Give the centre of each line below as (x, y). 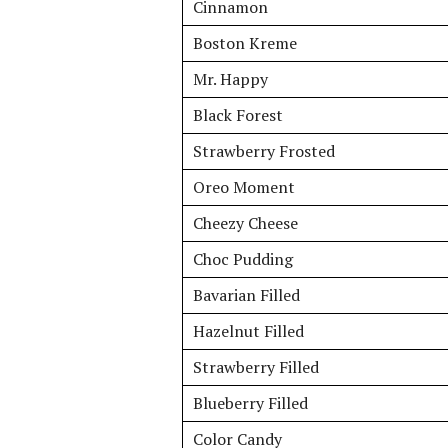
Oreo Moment (244, 187)
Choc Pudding (243, 259)
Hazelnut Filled (248, 331)
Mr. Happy (230, 79)
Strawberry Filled (256, 367)
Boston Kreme (245, 43)
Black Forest (238, 115)
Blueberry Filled (250, 403)
